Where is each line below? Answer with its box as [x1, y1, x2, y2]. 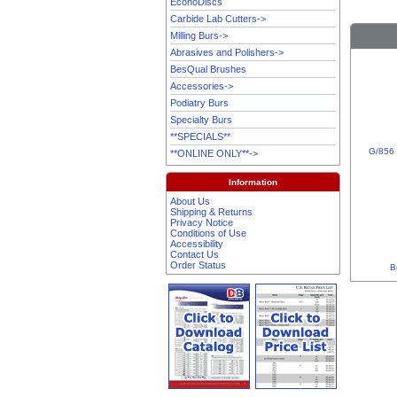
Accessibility [170, 237, 224, 249]
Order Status [170, 259, 227, 270]
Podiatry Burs [170, 97, 230, 108]
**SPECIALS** [170, 130, 231, 142]
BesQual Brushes [170, 63, 247, 74]
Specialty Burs [170, 113, 233, 125]
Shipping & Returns [170, 206, 253, 217]
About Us [170, 195, 211, 206]
